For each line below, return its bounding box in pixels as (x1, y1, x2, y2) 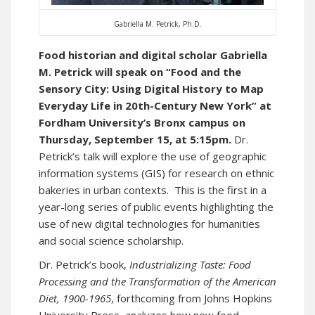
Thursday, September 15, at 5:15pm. (39, 132, 231, 146)
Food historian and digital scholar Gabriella (39, 48, 267, 62)
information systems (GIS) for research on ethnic (39, 166, 274, 180)
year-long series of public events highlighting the (39, 200, 274, 214)
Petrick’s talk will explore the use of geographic (39, 149, 266, 163)
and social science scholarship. (39, 233, 184, 247)
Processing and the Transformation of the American (39, 274, 276, 288)
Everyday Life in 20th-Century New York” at (39, 98, 271, 112)
